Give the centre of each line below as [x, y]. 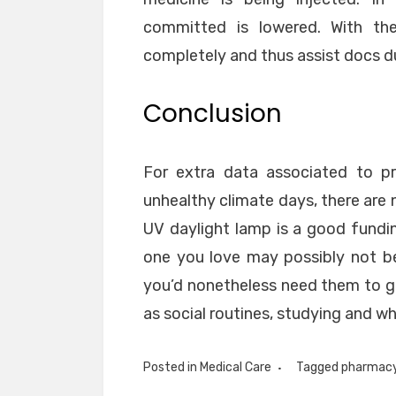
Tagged [319, 368]
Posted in [171, 368]
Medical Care [236, 368]
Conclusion [213, 114]
